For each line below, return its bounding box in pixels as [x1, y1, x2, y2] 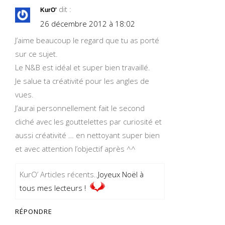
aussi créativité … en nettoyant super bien [15, 130, 160, 140]
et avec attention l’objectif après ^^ [15, 144, 136, 154]
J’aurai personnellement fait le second [15, 103, 145, 113]
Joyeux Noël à [98, 169, 144, 179]
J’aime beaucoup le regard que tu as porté [15, 35, 159, 45]
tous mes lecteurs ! [20, 183, 86, 193]
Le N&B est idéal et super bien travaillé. [15, 62, 150, 72]
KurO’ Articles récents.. [20, 169, 98, 179]
